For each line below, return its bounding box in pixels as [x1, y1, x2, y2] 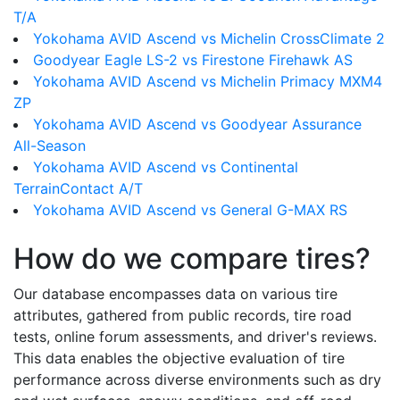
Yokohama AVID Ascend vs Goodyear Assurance [33, 115, 362, 133]
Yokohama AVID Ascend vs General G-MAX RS [33, 201, 347, 219]
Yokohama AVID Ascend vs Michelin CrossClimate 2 [33, 29, 385, 47]
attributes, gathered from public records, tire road [13, 306, 352, 324]
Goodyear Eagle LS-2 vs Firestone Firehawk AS [33, 51, 353, 69]
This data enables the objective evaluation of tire [13, 349, 345, 367]
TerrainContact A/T [13, 179, 143, 197]
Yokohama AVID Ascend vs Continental [33, 158, 298, 176]
